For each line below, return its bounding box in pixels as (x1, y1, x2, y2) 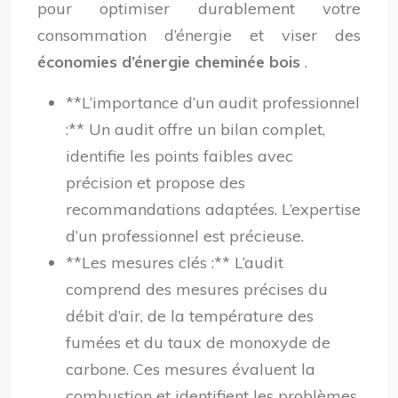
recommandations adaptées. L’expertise (66, 199, 361, 219)
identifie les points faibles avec (66, 146, 293, 166)
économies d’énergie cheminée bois (37, 52, 305, 72)
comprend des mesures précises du (66, 279, 328, 299)
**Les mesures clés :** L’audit (66, 252, 283, 273)
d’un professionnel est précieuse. (66, 226, 304, 246)
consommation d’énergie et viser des (37, 25, 361, 45)
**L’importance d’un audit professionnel (66, 92, 360, 113)
